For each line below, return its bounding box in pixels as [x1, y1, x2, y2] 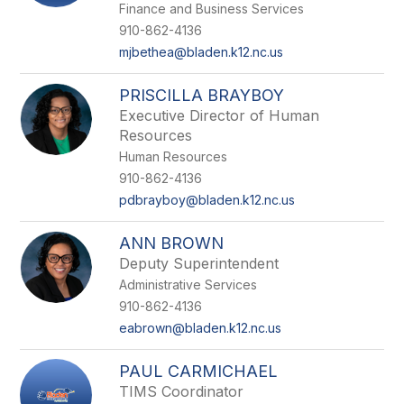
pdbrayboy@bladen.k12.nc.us [119, 192, 296, 207]
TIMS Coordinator [119, 382, 244, 400]
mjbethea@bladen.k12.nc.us [119, 44, 284, 60]
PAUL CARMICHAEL [119, 362, 279, 381]
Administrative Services [119, 277, 258, 292]
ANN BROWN [119, 234, 225, 252]
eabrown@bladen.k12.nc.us [119, 320, 282, 335]
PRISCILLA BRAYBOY [119, 86, 285, 105]
